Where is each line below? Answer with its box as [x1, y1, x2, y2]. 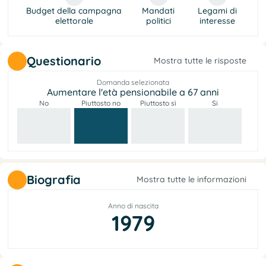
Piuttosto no [81, 98, 121, 107]
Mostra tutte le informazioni [137, 174, 246, 185]
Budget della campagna [26, 5, 122, 16]
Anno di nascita [107, 201, 159, 210]
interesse [199, 15, 236, 26]
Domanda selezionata [97, 77, 169, 87]
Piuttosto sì [140, 98, 176, 107]
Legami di [198, 5, 237, 16]
